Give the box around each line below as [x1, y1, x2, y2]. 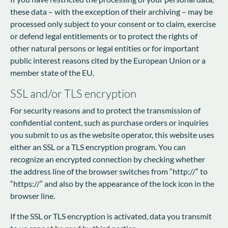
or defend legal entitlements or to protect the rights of [10, 31, 197, 41]
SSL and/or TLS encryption [10, 86, 136, 100]
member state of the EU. [10, 67, 94, 77]
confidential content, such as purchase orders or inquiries [10, 117, 209, 127]
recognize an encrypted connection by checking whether [10, 154, 205, 164]
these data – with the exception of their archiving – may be [10, 6, 213, 16]
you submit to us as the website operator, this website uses [10, 129, 214, 139]
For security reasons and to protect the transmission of [10, 105, 201, 115]
